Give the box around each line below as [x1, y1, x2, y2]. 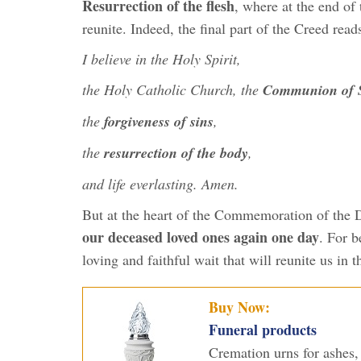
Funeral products [208, 318, 317, 340]
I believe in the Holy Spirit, [82, 48, 246, 68]
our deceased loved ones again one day [82, 226, 319, 247]
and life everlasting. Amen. [82, 173, 239, 193]
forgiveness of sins [104, 110, 214, 131]
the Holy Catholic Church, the [82, 79, 263, 99]
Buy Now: [208, 296, 270, 317]
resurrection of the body [104, 142, 248, 163]
